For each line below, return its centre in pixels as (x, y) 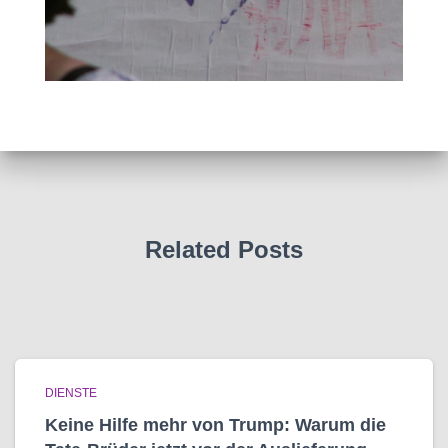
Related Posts (224, 249)
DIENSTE (71, 393)
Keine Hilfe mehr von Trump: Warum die (215, 425)
